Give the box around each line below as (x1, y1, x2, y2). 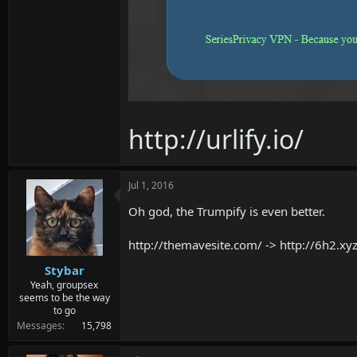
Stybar (44, 261, 84, 278)
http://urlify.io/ (128, 122, 304, 156)
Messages (17, 318, 62, 332)
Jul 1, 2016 (128, 178, 174, 192)
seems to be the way (18, 290, 110, 304)
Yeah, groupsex (30, 277, 98, 292)
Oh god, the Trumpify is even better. (128, 203, 325, 219)
